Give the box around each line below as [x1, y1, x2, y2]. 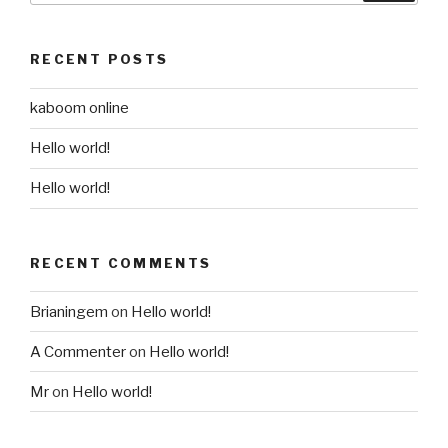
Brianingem [30, 302, 108, 321]
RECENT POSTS [30, 51, 169, 68]
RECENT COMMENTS [30, 254, 212, 271]
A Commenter [30, 342, 126, 361]
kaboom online [30, 99, 129, 118]
